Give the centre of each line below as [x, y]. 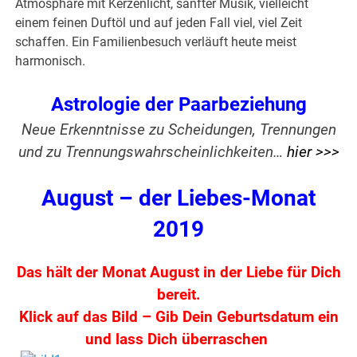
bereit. [178, 295]
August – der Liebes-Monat [178, 198]
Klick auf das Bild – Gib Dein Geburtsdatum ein [178, 318]
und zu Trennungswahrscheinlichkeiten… [152, 153]
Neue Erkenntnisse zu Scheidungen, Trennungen [178, 130]
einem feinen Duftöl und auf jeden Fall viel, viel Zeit [159, 23]
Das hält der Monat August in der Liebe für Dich [178, 273]
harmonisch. [51, 61]
